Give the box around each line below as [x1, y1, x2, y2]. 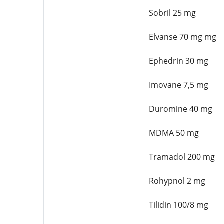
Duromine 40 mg [148, 103, 212, 114]
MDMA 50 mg [148, 127, 199, 138]
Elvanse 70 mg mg [148, 31, 216, 42]
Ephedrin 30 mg [148, 55, 208, 66]
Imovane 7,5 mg [148, 79, 208, 90]
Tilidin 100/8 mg [148, 199, 208, 210]
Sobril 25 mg [148, 7, 196, 18]
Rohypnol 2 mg [148, 175, 205, 186]
